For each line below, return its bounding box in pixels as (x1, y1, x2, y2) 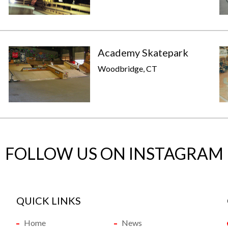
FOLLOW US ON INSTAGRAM (5, 144, 223, 163)
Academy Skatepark (98, 46, 189, 59)
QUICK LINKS (16, 194, 81, 207)
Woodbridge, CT (98, 64, 158, 73)
